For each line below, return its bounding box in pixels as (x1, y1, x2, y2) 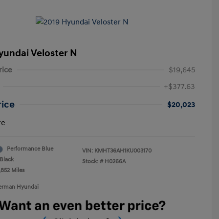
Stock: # (82, 158, 103, 165)
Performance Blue (7, 145, 53, 153)
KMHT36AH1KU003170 (94, 147, 152, 154)
